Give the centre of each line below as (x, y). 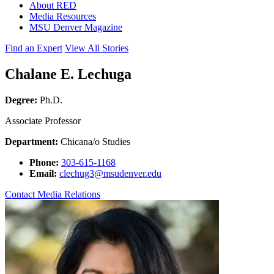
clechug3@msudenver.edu (110, 173)
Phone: (44, 162)
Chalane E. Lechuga (68, 74)
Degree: (21, 100)
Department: (31, 141)
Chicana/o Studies (94, 141)
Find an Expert (34, 48)
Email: (43, 173)
